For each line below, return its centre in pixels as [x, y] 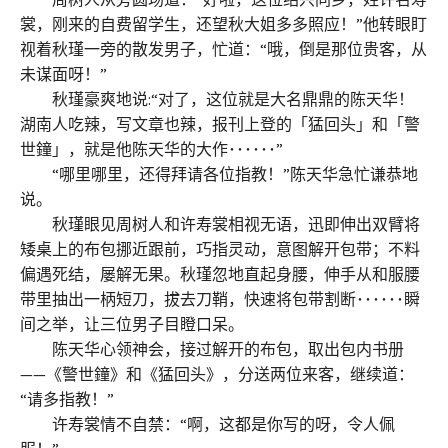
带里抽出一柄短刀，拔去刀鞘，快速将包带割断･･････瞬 [220, 298]
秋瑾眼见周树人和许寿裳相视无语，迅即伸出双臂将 [220, 223]
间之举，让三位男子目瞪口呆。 [132, 323]
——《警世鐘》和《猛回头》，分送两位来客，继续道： [217, 373]
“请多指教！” [67, 398]
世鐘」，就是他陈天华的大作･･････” [151, 148]
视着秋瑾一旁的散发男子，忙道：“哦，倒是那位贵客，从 [223, 48]
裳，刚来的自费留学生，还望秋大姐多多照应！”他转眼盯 [223, 23]
